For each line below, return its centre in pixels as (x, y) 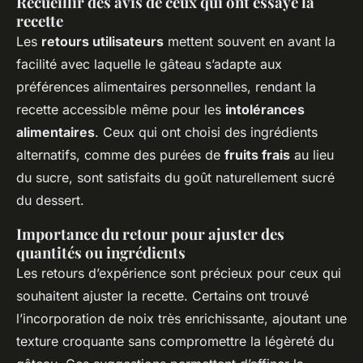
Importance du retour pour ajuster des (150, 234)
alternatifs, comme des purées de (120, 155)
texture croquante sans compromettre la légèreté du (175, 342)
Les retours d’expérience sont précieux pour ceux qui (179, 273)
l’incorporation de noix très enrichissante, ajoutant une (181, 319)
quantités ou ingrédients (101, 253)
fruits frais (257, 155)
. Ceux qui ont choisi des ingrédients (206, 132)
